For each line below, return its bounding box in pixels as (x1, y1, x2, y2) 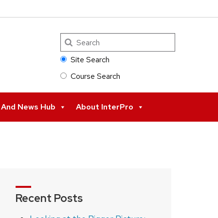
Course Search (71, 71, 120, 82)
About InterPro (76, 102, 133, 112)
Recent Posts (16, 191, 83, 206)
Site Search (71, 54, 109, 65)
